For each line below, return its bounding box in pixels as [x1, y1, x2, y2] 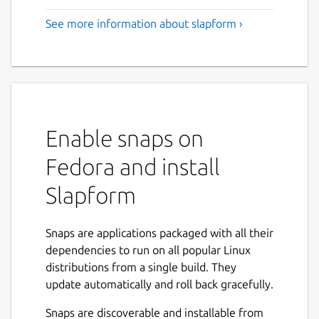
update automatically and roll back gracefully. [46, 277, 273, 291]
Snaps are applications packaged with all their [46, 226, 273, 239]
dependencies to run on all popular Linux [46, 243, 251, 256]
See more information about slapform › [46, 16, 243, 30]
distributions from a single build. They [46, 260, 236, 273]
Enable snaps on [46, 125, 204, 151]
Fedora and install [46, 153, 220, 179]
